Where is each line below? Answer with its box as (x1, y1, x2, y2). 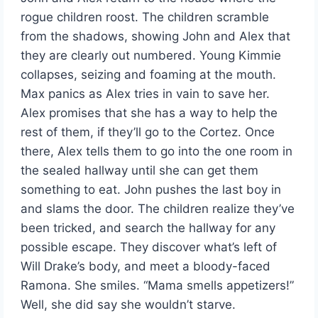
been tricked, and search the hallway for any (21, 221, 276, 236)
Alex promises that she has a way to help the (21, 106, 278, 121)
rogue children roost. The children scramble (21, 10, 270, 25)
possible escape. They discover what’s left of (21, 240, 278, 255)
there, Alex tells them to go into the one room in (21, 144, 293, 159)
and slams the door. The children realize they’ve (21, 202, 295, 216)
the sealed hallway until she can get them (21, 163, 259, 178)
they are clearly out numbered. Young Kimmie (21, 48, 282, 63)
